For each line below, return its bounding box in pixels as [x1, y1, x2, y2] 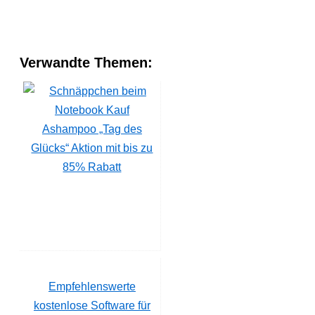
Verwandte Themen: [20, 54, 153, 70]
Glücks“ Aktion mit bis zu [31, 141, 153, 154]
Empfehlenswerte [48, 280, 136, 292]
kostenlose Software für [33, 299, 150, 311]
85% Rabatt [63, 160, 122, 173]
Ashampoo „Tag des [41, 122, 142, 135]
